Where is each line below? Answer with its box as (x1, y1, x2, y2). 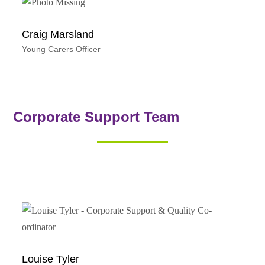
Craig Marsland (22, 28, 95, 40)
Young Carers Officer (22, 44, 101, 54)
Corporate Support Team (13, 108, 180, 125)
